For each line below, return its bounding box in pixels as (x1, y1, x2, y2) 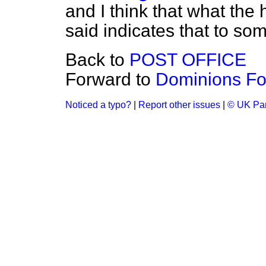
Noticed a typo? (65, 100, 131, 110)
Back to (65, 50, 129, 69)
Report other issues (138, 100, 220, 110)
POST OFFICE (129, 50, 246, 69)
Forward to (65, 69, 156, 89)
